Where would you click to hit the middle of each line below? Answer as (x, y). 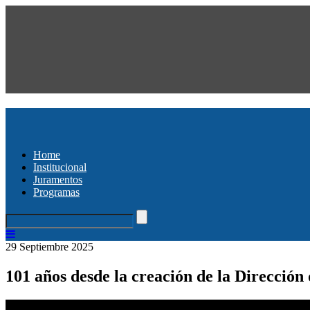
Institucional (60, 167)
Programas (56, 192)
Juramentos (58, 179)
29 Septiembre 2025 (49, 246)
